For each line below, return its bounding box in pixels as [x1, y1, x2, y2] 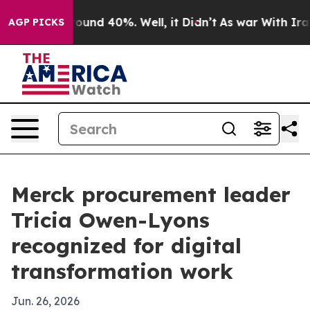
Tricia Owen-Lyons [11, 207, 210, 233]
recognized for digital [11, 232, 241, 259]
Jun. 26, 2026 [11, 294, 80, 308]
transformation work [11, 258, 233, 284]
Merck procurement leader [11, 181, 291, 208]
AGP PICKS [8, 16, 64, 28]
